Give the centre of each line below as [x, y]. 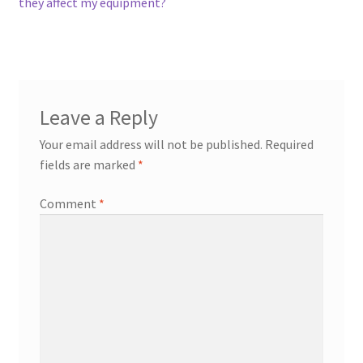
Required [289, 145]
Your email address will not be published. [151, 145]
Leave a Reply [98, 118]
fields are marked [88, 165]
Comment [69, 203]
